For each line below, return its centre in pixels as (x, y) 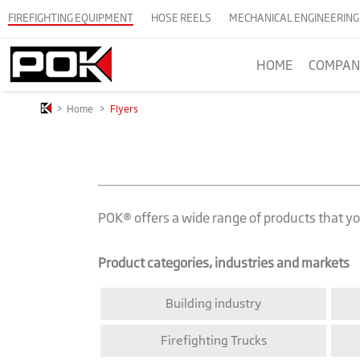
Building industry (213, 304)
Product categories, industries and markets (224, 263)
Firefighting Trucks (213, 341)
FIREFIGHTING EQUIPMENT (71, 18)
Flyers (124, 109)
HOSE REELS (181, 18)
